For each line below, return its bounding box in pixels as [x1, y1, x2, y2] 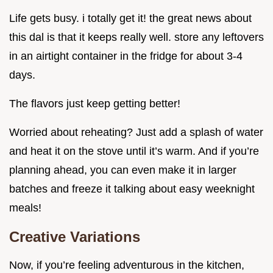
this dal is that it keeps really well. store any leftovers [9, 30, 264, 43]
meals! [9, 201, 41, 214]
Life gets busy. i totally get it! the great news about [9, 12, 252, 24]
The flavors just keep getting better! [9, 97, 180, 110]
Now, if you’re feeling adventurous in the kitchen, [9, 258, 244, 271]
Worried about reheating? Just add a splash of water [9, 126, 263, 138]
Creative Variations [9, 228, 140, 245]
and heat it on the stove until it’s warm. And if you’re [9, 144, 259, 157]
